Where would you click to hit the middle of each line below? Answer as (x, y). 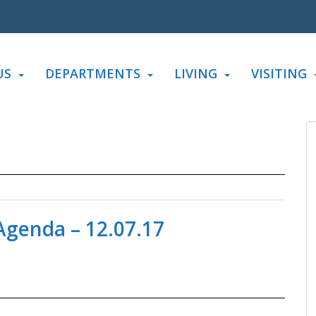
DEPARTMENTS (93, 73)
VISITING (279, 73)
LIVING (196, 73)
